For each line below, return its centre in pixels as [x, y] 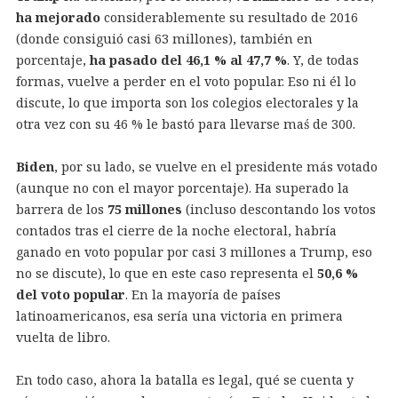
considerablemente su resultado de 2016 [229, 17]
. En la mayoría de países [203, 294]
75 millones [144, 209]
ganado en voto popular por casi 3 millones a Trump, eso [194, 251]
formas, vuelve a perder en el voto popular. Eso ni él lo [186, 81]
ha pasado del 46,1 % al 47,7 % [188, 60]
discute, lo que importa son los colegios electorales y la [187, 102]
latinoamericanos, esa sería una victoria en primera [179, 315]
